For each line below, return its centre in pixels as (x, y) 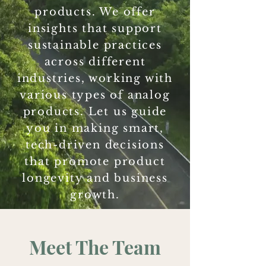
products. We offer (95, 12)
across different (95, 62)
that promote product (95, 161)
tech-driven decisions (95, 145)
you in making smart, (95, 128)
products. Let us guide (95, 112)
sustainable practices (95, 45)
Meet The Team (95, 247)
